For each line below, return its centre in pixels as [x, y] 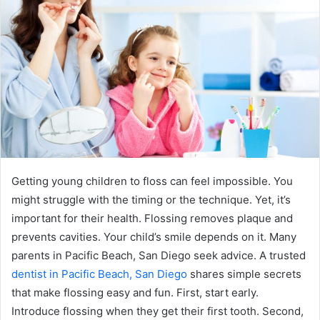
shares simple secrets [244, 274]
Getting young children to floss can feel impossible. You [152, 181]
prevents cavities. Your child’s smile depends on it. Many [154, 236]
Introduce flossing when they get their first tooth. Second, [157, 311]
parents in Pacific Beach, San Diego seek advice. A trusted [159, 255]
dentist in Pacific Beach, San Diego [99, 274]
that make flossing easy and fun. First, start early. [135, 292]
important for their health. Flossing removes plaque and [152, 218]
